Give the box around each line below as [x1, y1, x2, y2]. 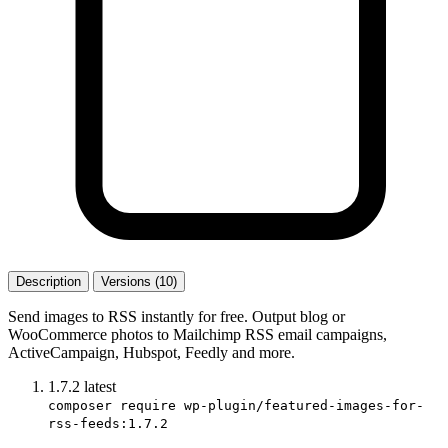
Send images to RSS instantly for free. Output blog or [8, 307, 345, 325]
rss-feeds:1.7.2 [48, 415, 168, 431]
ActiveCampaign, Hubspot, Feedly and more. [8, 343, 295, 361]
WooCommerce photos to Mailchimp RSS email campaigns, [8, 325, 387, 343]
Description [16, 273, 81, 289]
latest [84, 377, 116, 395]
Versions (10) [101, 273, 177, 289]
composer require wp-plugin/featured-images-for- [48, 397, 424, 413]
